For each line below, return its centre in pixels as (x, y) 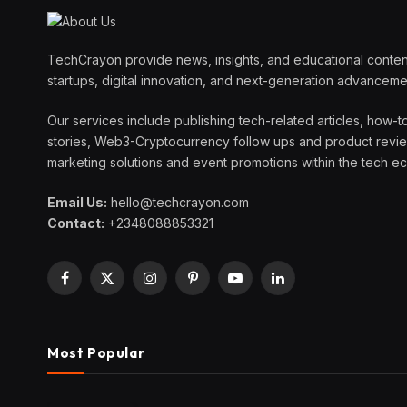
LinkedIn (302, 286)
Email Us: (77, 203)
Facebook (94, 286)
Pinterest (218, 286)
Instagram (177, 286)
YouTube (261, 286)
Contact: (76, 223)
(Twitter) (131, 305)
